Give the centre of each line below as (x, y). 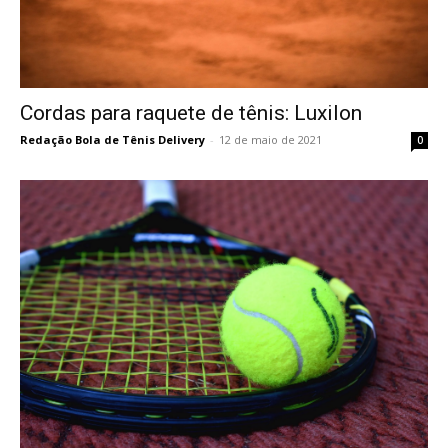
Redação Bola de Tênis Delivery (112, 139)
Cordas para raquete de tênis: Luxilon (191, 112)
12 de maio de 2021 (270, 139)
